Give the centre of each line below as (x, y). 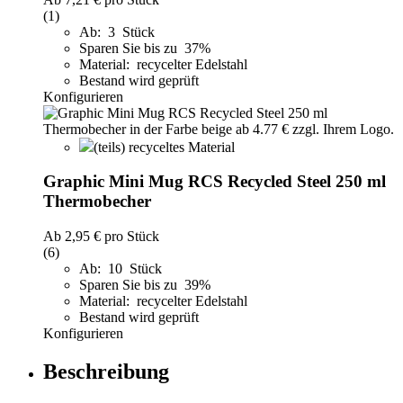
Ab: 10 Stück (121, 268)
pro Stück (130, 236)
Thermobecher (97, 201)
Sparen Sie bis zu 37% (147, 48)
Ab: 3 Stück (117, 31)
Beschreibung (106, 371)
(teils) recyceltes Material (164, 147)
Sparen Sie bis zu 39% (147, 284)
